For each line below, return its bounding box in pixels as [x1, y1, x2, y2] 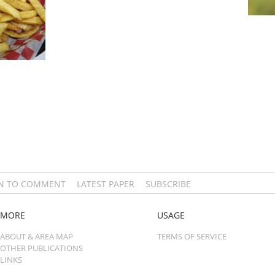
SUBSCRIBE [145, 178, 191, 190]
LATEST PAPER [77, 178, 134, 190]
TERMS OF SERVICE [157, 230, 227, 242]
